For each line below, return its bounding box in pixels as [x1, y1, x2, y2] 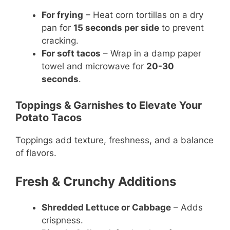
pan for [42, 23, 73, 33]
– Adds [171, 202, 203, 213]
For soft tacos [42, 48, 101, 59]
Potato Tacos [15, 111, 82, 124]
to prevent [159, 23, 204, 33]
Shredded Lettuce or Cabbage [42, 202, 171, 213]
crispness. [42, 215, 83, 226]
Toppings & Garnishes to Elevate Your [15, 99, 202, 111]
